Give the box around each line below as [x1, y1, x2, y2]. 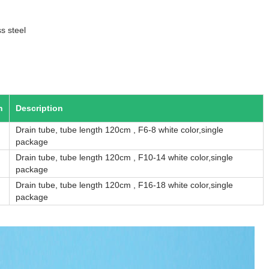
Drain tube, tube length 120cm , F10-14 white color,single [16, 153, 233, 162]
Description [16, 103, 63, 113]
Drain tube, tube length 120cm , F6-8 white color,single [16, 125, 223, 134]
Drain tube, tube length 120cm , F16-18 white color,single [16, 180, 233, 190]
